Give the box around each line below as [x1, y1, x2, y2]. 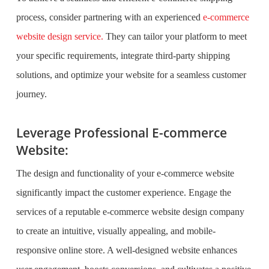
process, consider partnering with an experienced [16, 12, 203, 22]
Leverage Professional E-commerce [16, 124, 227, 141]
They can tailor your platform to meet [105, 31, 247, 41]
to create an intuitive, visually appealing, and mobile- [16, 226, 216, 236]
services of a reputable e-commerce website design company [16, 207, 244, 217]
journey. [16, 89, 47, 99]
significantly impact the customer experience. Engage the [16, 187, 231, 198]
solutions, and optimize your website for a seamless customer [16, 70, 246, 80]
